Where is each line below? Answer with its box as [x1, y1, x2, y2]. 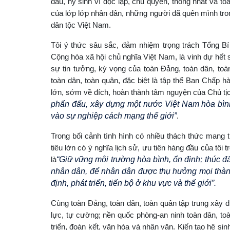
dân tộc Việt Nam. [51, 20, 111, 29]
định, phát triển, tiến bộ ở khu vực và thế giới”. [51, 178, 216, 187]
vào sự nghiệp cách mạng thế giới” [51, 111, 177, 120]
